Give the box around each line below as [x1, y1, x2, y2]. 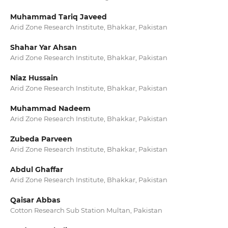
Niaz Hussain [10, 73, 58, 83]
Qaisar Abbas [10, 195, 60, 205]
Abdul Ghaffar [10, 165, 63, 175]
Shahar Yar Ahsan [10, 43, 77, 52]
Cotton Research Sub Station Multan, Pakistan [10, 206, 162, 215]
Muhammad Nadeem [10, 104, 91, 113]
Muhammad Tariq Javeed [10, 12, 107, 21]
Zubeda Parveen [10, 134, 72, 144]
